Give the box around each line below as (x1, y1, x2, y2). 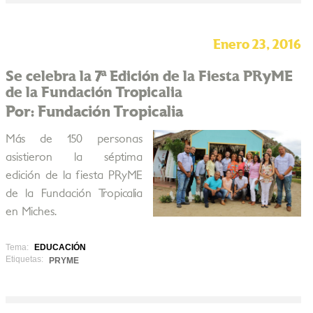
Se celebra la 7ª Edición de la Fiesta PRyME (5, 69, 293, 84)
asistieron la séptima (5, 152, 143, 163)
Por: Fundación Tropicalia (5, 104, 183, 119)
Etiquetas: (5, 254, 43, 264)
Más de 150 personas (5, 133, 143, 145)
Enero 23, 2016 (212, 38, 301, 52)
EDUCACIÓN (34, 242, 86, 252)
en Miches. (5, 206, 57, 217)
